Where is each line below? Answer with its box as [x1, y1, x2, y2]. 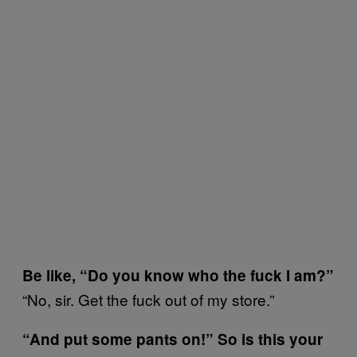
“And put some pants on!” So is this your [22, 328, 323, 350]
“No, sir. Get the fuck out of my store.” [22, 288, 274, 310]
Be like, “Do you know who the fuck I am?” [22, 265, 334, 286]
